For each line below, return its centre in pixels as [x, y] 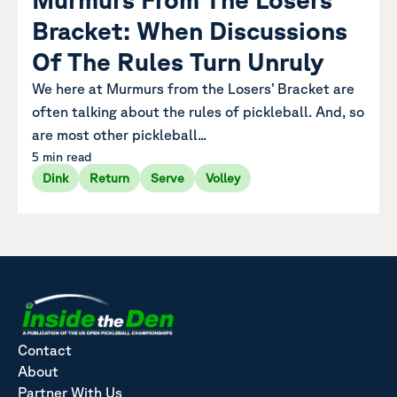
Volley [223, 178]
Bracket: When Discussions [190, 30]
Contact [45, 350]
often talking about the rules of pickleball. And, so [198, 111]
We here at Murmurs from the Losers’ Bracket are [193, 88]
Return [109, 178]
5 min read [62, 156]
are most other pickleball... [119, 134]
